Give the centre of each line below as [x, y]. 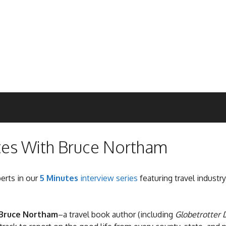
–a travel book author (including [117, 215]
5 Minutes [59, 178]
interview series [108, 178]
